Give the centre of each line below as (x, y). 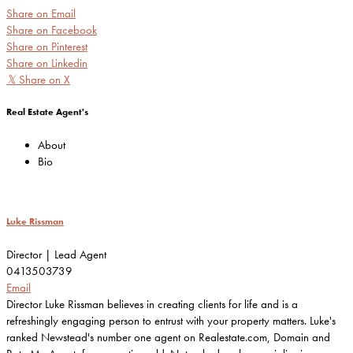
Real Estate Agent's (47, 112)
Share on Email (41, 14)
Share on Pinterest (47, 47)
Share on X (45, 80)
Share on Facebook (52, 30)
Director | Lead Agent (56, 254)
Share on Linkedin (47, 63)
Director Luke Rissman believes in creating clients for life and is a (152, 304)
